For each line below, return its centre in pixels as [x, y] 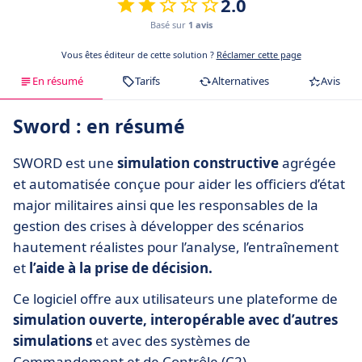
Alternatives [240, 81]
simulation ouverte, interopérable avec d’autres [175, 320]
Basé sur [169, 25]
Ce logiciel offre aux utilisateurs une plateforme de [175, 299]
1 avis [200, 25]
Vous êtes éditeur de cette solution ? [139, 55]
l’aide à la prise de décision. [121, 268]
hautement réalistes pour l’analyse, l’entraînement [176, 247]
